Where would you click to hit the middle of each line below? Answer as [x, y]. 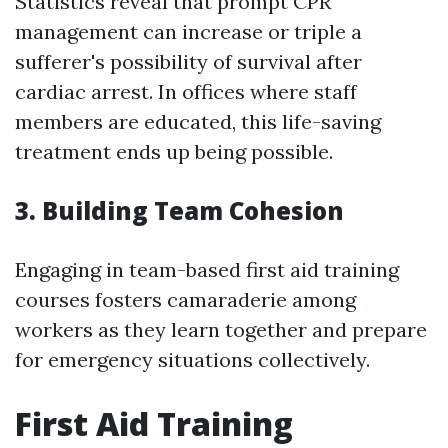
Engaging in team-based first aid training [207, 269]
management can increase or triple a [188, 31]
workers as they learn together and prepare [221, 329]
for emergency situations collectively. [192, 359]
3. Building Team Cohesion [179, 210]
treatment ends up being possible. [174, 151]
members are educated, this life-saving [198, 121]
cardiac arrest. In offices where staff [186, 91]
